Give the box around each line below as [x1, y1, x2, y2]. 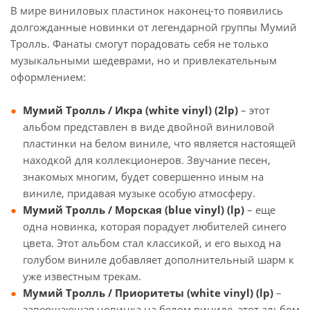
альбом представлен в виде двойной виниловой [23, 119, 275, 134]
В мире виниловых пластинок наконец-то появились [10, 3, 283, 17]
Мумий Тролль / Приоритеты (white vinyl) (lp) [23, 285, 273, 300]
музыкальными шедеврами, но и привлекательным [10, 53, 277, 67]
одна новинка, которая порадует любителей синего [23, 219, 286, 233]
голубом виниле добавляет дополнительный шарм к [23, 252, 294, 266]
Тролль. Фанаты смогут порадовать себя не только [10, 36, 268, 51]
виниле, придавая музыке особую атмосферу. [23, 185, 255, 200]
